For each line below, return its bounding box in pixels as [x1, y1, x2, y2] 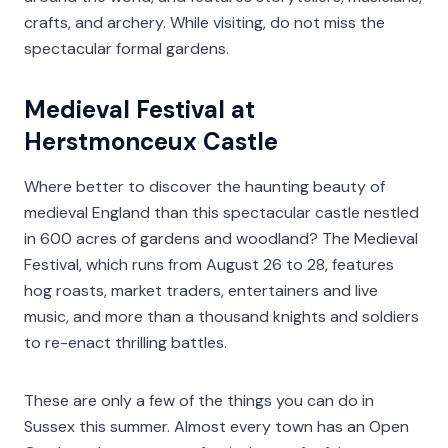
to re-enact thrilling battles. [24, 332, 227, 354]
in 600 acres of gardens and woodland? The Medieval [24, 228, 418, 250]
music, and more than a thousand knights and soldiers [24, 306, 419, 328]
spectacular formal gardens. [24, 38, 229, 60]
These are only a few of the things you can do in [24, 390, 374, 412]
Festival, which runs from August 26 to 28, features [24, 254, 394, 276]
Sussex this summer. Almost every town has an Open [24, 416, 409, 438]
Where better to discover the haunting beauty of [24, 176, 385, 198]
